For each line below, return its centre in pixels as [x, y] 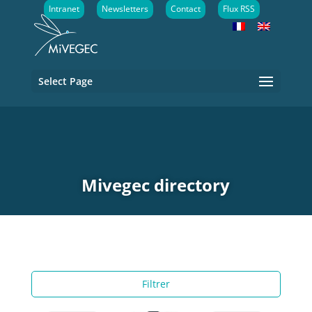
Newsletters [125, 9]
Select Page [65, 81]
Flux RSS [239, 9]
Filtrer [156, 284]
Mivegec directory [156, 185]
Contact [186, 9]
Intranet [64, 9]
